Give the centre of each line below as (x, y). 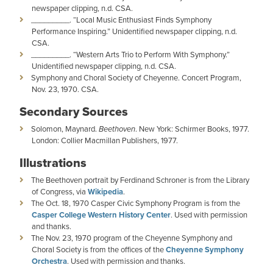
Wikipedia (105, 192)
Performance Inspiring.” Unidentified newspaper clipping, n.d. (134, 31)
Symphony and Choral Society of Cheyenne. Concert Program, (136, 78)
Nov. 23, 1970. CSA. (65, 89)
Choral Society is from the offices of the (99, 250)
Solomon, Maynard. (65, 129)
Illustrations (53, 163)
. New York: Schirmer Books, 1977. (192, 129)
